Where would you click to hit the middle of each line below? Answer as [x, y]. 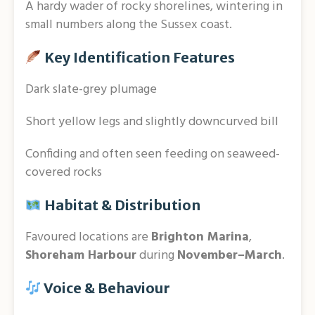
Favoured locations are [88, 238]
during [157, 256]
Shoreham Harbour [81, 256]
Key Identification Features [138, 58]
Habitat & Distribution [121, 205]
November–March [230, 256]
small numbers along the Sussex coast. [129, 25]
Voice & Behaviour [105, 288]
